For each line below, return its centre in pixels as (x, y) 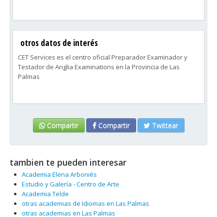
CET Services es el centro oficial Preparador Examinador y (103, 57)
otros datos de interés (59, 43)
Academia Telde (45, 194)
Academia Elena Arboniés (59, 174)
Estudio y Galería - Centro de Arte (70, 184)
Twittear (164, 125)
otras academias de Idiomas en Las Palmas (85, 203)
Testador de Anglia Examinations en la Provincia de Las (99, 67)
